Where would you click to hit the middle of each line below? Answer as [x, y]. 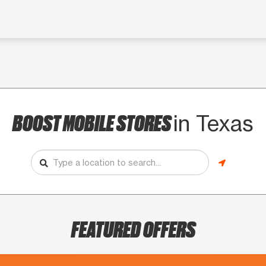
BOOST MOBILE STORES [93, 122]
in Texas [213, 124]
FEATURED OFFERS [133, 229]
